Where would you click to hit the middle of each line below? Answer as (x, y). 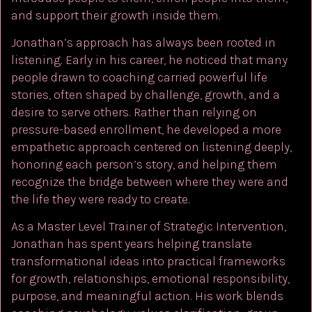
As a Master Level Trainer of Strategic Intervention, (149, 227)
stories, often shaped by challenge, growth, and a (146, 94)
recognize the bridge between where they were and (150, 181)
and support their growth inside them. (116, 15)
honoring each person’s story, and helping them (144, 164)
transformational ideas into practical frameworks (148, 262)
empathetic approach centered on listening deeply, (151, 147)
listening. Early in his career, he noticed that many (149, 60)
